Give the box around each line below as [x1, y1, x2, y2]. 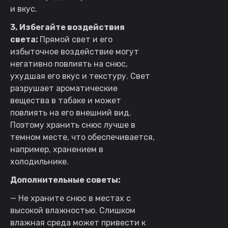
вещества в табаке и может [10, 95, 121, 105]
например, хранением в [10, 144, 103, 154]
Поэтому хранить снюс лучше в [10, 120, 135, 130]
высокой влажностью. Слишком [10, 205, 135, 215]
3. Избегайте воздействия [10, 22, 125, 32]
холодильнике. [10, 156, 69, 166]
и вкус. [10, 4, 37, 14]
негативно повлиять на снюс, [10, 59, 128, 69]
